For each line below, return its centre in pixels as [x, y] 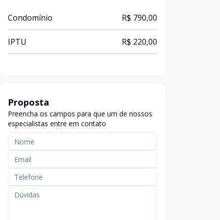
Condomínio [30, 18]
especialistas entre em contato [57, 124]
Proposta [28, 102]
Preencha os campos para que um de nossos [80, 114]
